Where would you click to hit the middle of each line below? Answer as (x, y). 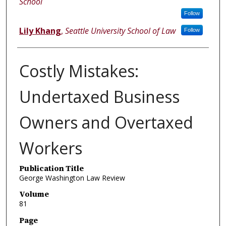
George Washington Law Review (72, 178)
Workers (50, 148)
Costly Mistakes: (79, 71)
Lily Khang (40, 31)
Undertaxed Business (99, 96)
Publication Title (51, 168)
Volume (34, 194)
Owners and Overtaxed (106, 122)
